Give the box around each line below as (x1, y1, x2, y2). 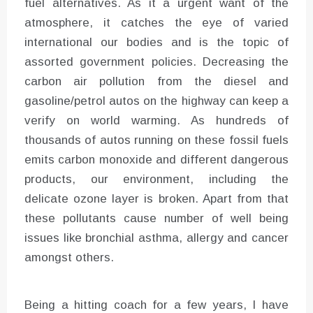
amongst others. (24, 250, 114, 264)
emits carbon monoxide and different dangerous (24, 152, 289, 166)
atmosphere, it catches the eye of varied (24, 15, 289, 29)
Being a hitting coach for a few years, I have (24, 298, 289, 312)
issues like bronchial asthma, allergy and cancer (24, 231, 289, 245)
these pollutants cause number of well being (24, 211, 289, 225)
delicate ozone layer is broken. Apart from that (24, 191, 289, 205)
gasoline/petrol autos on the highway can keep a (24, 94, 289, 108)
